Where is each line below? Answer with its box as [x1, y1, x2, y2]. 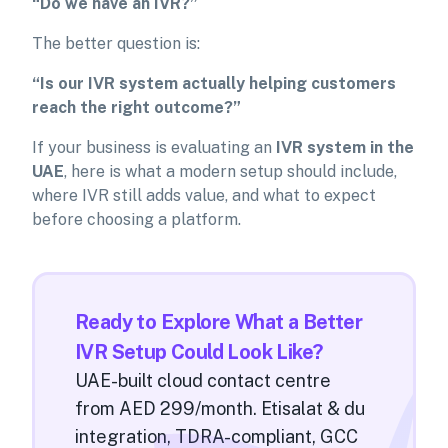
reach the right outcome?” [32, 98, 241, 117]
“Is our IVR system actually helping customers [32, 74, 396, 93]
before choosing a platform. [32, 210, 241, 229]
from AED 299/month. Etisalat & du [75, 398, 365, 419]
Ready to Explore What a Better [75, 310, 362, 334]
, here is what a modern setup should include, [64, 162, 397, 181]
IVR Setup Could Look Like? [75, 340, 323, 364]
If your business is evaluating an [32, 138, 272, 157]
